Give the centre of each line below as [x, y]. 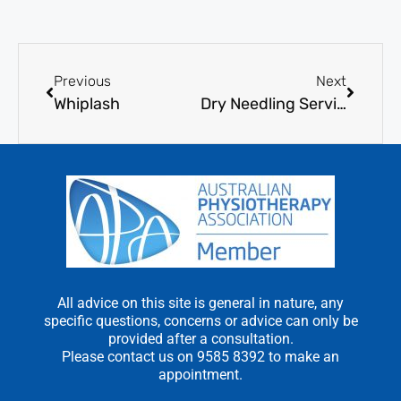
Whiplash [87, 103]
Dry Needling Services [341, 103]
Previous [82, 81]
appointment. [200, 374]
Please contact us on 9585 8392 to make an [200, 356]
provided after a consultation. [200, 338]
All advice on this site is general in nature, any [200, 303]
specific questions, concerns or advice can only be [200, 320]
